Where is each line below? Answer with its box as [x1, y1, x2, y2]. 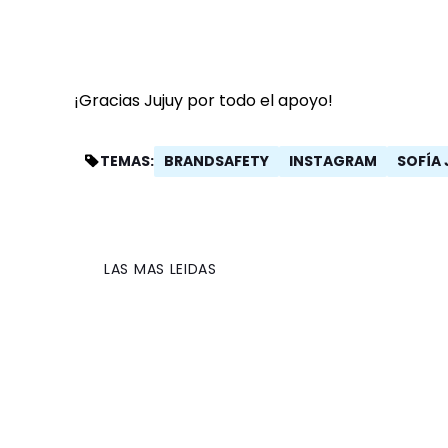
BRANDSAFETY [164, 150, 269, 171]
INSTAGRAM [289, 150, 377, 171]
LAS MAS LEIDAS [104, 258, 217, 279]
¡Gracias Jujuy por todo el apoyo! [74, 88, 333, 112]
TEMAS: [100, 151, 154, 171]
